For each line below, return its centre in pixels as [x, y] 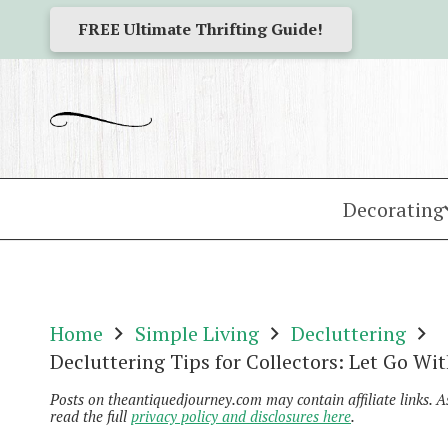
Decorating [393, 209]
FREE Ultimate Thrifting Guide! [200, 29]
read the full [90, 416]
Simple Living [197, 333]
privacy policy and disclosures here [241, 416]
